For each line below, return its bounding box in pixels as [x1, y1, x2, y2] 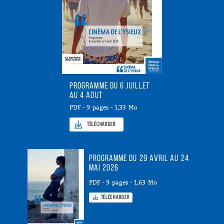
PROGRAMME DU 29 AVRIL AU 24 [88, 154, 189, 163]
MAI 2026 [88, 163, 119, 173]
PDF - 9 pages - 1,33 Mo [69, 104, 137, 111]
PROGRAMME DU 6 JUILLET [69, 81, 150, 91]
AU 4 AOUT [69, 91, 103, 100]
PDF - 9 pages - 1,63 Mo [88, 179, 157, 186]
